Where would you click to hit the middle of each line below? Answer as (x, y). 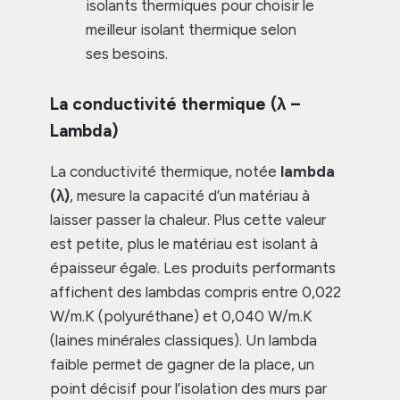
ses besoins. (127, 54)
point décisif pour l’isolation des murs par (188, 389)
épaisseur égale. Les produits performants (193, 268)
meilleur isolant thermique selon (191, 30)
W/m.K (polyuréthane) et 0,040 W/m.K (181, 317)
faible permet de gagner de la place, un (182, 365)
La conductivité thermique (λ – (175, 104)
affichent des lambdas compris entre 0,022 (196, 292)
